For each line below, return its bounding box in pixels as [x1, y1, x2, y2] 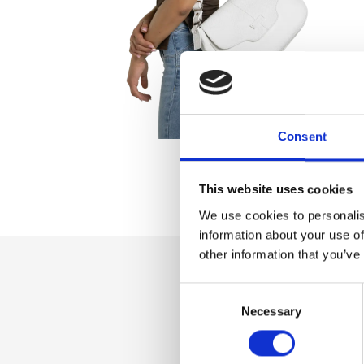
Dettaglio [227, 288, 300, 306]
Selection [180, 304, 229, 318]
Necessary [241, 304, 301, 318]
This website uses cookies [198, 182, 353, 197]
